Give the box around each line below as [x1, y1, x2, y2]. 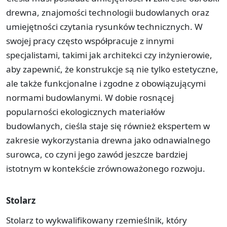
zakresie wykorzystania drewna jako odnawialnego [6, 134, 210, 146]
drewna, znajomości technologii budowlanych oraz [6, 6, 209, 18]
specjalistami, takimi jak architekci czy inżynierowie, [6, 49, 212, 61]
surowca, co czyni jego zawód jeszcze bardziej [6, 148, 187, 160]
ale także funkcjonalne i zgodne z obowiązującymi [6, 77, 206, 89]
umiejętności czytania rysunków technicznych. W [6, 20, 203, 32]
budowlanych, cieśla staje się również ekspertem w [6, 120, 210, 132]
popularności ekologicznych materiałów [6, 105, 165, 118]
